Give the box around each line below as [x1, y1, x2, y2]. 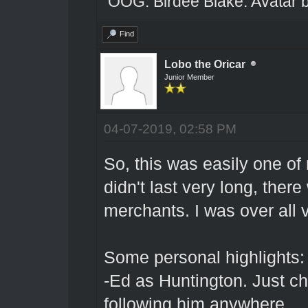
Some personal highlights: [103, 247, 305, 267]
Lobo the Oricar [164, 58, 245, 70]
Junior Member [164, 72, 214, 81]
